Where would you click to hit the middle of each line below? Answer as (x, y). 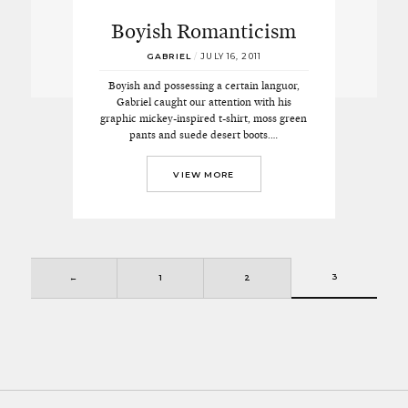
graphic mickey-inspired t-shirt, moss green (204, 118)
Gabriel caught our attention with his (204, 102)
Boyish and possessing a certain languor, (204, 85)
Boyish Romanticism (204, 31)
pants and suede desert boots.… (204, 134)
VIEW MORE (204, 174)
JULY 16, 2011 (231, 56)
